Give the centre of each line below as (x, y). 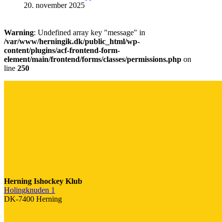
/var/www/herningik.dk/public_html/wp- (72, 41)
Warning (19, 32)
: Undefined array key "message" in (89, 32)
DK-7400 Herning (33, 199)
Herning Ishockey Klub (43, 181)
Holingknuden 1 (29, 190)
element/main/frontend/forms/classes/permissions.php (93, 59)
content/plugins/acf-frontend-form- (62, 50)
